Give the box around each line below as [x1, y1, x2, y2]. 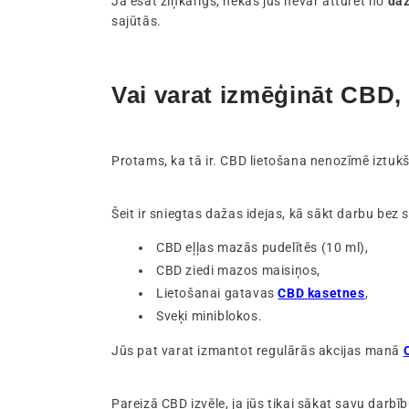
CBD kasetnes [278, 285, 365, 300]
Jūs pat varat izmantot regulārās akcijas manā [111, 342, 404, 358]
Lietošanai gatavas [156, 285, 278, 300]
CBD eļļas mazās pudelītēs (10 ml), [156, 239, 369, 255]
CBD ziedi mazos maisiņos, [156, 262, 321, 278]
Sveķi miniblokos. [156, 308, 263, 323]
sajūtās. [111, 13, 162, 28]
